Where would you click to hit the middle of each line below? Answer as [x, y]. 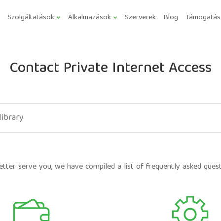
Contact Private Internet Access [110, 69]
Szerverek [140, 18]
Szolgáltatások [31, 18]
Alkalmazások [90, 18]
